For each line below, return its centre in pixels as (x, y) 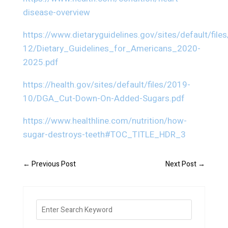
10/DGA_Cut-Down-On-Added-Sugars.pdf (104, 99)
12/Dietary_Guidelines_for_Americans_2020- (111, 49)
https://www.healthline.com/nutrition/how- (105, 121)
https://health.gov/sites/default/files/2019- (106, 85)
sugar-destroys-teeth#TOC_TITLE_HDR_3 (104, 135)
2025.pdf (40, 63)
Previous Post (53, 164)
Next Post (181, 164)
